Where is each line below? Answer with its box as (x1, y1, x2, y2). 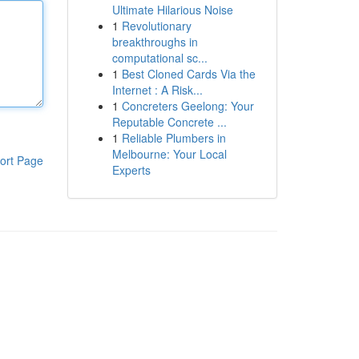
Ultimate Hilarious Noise (111, 2, 233, 18)
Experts (111, 162, 151, 178)
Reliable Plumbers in (121, 130, 226, 146)
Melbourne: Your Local (111, 146, 227, 162)
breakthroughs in (111, 34, 198, 50)
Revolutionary (121, 18, 192, 34)
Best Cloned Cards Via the (121, 66, 256, 82)
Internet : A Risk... (111, 82, 203, 98)
